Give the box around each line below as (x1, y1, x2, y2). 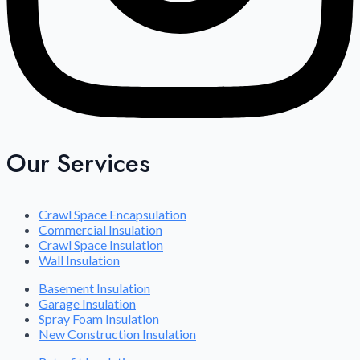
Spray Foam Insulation (39, 311, 159, 327)
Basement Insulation (39, 280, 150, 297)
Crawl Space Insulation (39, 237, 163, 253)
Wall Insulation (39, 252, 120, 268)
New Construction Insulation (39, 326, 196, 342)
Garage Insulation (39, 296, 136, 312)
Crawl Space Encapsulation (39, 207, 186, 223)
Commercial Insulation (39, 222, 162, 238)
